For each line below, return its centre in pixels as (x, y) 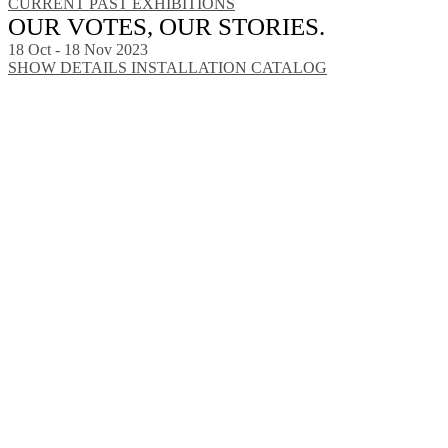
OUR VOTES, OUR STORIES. (166, 27)
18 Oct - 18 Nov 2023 (78, 50)
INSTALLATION (191, 68)
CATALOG (289, 68)
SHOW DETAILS (69, 68)
